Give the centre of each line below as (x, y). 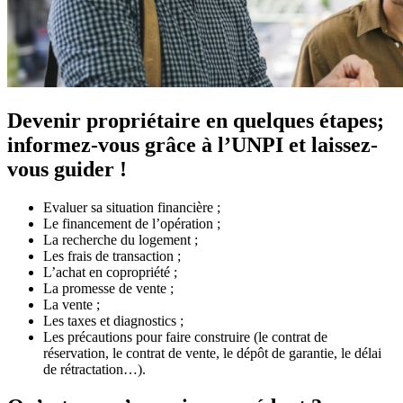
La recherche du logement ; (121, 239)
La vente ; (72, 304)
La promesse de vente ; (108, 288)
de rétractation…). (94, 369)
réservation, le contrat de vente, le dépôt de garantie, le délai (212, 353)
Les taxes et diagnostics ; (113, 320)
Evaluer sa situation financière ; (132, 207)
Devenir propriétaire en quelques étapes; (196, 120)
